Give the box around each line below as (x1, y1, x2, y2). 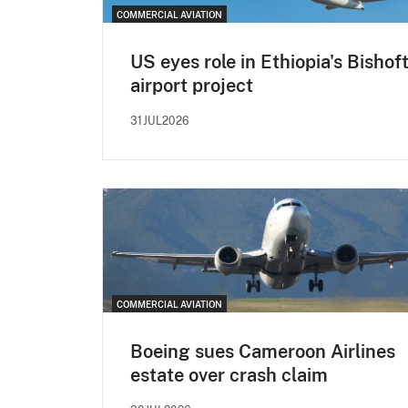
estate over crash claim (130, 363, 328, 386)
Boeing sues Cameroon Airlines (130, 340, 395, 362)
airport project (130, 74, 253, 97)
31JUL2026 (130, 114, 189, 127)
